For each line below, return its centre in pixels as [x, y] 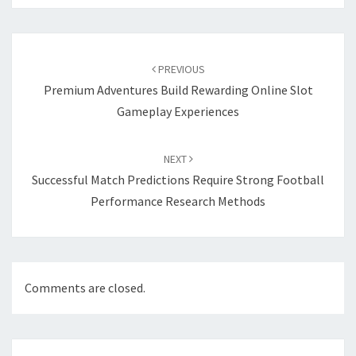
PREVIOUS [180, 69]
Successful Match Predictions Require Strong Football [178, 180]
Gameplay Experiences [178, 111]
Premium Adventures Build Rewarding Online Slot [178, 90]
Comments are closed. [85, 288]
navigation [51, 63]
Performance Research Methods [178, 201]
